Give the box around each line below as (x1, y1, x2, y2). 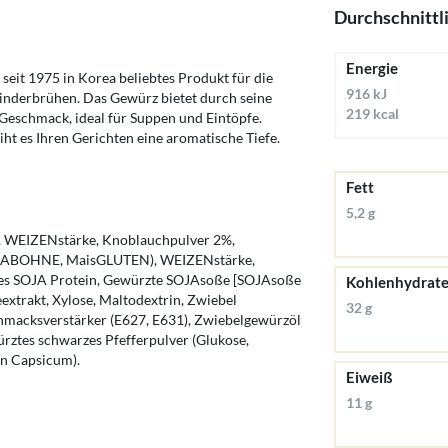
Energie (346, 59, 398, 77)
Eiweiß (346, 368, 393, 386)
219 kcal (346, 105, 399, 122)
